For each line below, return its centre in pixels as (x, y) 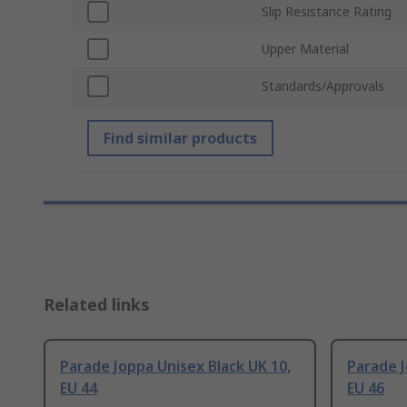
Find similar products (180, 139)
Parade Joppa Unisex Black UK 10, (175, 367)
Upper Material (305, 49)
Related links (97, 305)
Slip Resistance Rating (327, 12)
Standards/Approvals (323, 86)
